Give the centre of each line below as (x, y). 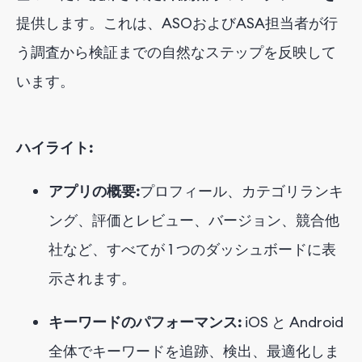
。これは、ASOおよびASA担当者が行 (213, 23)
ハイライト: (55, 148)
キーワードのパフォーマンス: (145, 322)
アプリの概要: (94, 192)
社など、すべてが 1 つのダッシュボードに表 (192, 250)
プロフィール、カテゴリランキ (242, 192)
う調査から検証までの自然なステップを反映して (176, 53)
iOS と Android (294, 322)
